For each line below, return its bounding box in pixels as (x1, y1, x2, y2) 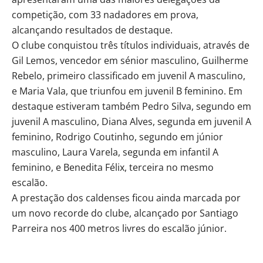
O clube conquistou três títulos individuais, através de (12, 38, 249, 52)
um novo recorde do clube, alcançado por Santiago (12, 206, 238, 220)
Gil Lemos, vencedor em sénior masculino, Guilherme (12, 53, 248, 67)
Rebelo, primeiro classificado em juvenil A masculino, (12, 69, 245, 82)
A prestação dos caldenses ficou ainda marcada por (12, 191, 241, 204)
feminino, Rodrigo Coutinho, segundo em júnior (12, 130, 223, 143)
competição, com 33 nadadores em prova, (12, 8, 198, 21)
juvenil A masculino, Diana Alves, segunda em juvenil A (12, 114, 251, 128)
